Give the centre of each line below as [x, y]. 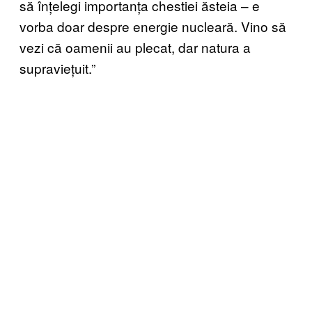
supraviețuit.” [57, 68]
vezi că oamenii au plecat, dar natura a [135, 47]
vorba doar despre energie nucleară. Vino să [153, 26]
